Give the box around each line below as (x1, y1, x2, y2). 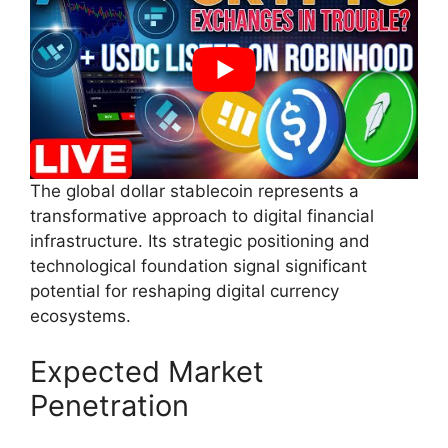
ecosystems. (30, 306, 131, 327)
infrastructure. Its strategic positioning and (30, 231, 370, 252)
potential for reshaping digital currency (30, 281, 339, 302)
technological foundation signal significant (30, 256, 367, 277)
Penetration (30, 387, 189, 423)
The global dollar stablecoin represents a (30, 181, 359, 202)
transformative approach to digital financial (30, 206, 374, 227)
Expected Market (30, 353, 264, 389)
